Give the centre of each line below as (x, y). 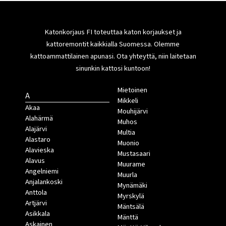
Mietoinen (132, 90)
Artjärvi (36, 203)
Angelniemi (42, 172)
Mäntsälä (130, 207)
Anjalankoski (44, 182)
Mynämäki (132, 186)
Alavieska (40, 150)
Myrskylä (130, 196)
